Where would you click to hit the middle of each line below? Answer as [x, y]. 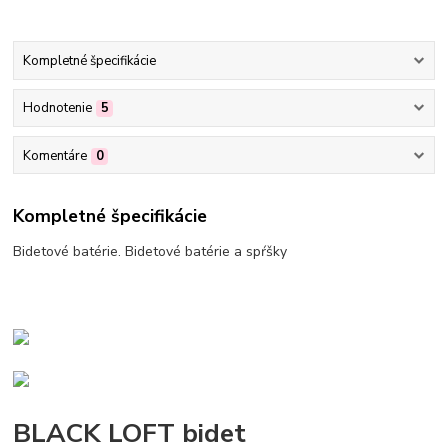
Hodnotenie [57, 108]
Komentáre [54, 155]
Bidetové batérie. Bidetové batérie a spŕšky [150, 251]
